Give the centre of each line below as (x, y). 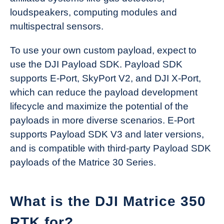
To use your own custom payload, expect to (103, 50)
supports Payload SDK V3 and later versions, (107, 134)
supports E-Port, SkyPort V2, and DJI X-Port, (105, 78)
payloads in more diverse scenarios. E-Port (102, 120)
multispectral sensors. (57, 26)
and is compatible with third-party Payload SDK (110, 148)
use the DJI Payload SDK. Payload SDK (96, 64)
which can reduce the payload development (104, 92)
